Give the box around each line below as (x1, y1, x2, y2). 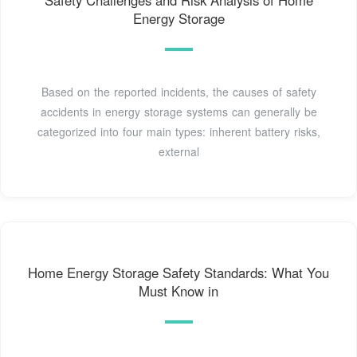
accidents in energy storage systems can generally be (40, 104, 317, 120)
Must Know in (139, 281, 218, 301)
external (158, 143, 199, 160)
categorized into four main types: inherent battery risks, (37, 124, 320, 140)
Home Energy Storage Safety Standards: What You (28, 263, 329, 283)
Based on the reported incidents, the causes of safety (41, 84, 316, 100)
